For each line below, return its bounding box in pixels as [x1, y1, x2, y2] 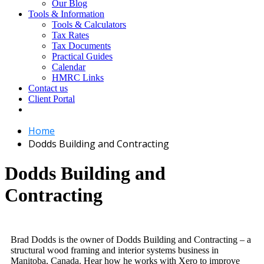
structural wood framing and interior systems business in [11, 245, 219, 255]
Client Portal [28, 94, 75, 104]
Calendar [52, 62, 85, 72]
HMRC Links [52, 72, 104, 82]
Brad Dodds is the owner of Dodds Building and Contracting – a [11, 234, 251, 245]
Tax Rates [52, 30, 89, 40]
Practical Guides [52, 51, 113, 61]
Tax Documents [52, 41, 111, 51]
